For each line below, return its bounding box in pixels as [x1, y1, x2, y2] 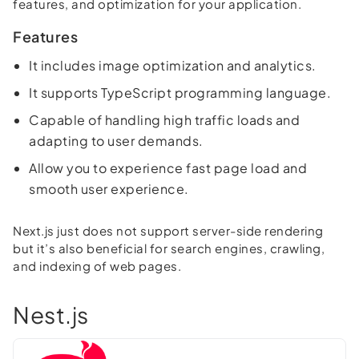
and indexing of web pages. [13, 258, 181, 274]
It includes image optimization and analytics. [29, 57, 317, 75]
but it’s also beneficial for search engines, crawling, [13, 240, 325, 256]
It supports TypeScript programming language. [29, 84, 331, 102]
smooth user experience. [29, 180, 189, 198]
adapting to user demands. [29, 132, 204, 150]
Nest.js [13, 301, 89, 329]
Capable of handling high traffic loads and [29, 111, 300, 129]
